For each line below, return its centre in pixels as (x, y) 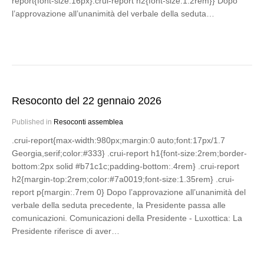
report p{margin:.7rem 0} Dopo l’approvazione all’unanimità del (129, 192)
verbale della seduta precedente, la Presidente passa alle (119, 205)
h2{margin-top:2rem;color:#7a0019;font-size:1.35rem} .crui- (123, 179)
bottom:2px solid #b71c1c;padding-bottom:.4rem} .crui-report (126, 166)
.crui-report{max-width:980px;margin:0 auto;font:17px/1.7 (118, 140)
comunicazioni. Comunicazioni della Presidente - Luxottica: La (127, 218)
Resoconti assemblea (88, 122)
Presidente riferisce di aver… (66, 231)
